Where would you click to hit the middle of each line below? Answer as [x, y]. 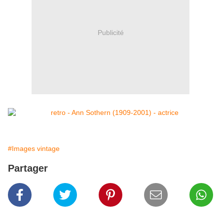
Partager [28, 168]
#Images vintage [34, 149]
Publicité [110, 32]
